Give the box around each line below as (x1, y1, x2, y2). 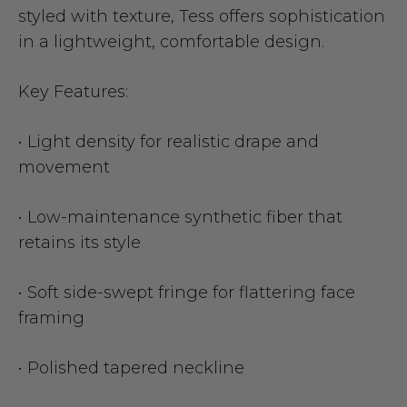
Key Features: (18, 82, 128, 103)
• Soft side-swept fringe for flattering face (18, 283, 355, 303)
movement (18, 157, 110, 178)
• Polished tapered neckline (18, 358, 244, 379)
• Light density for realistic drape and (18, 132, 319, 153)
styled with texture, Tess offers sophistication (18, 6, 385, 27)
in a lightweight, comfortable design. (18, 32, 324, 53)
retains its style (18, 233, 141, 253)
